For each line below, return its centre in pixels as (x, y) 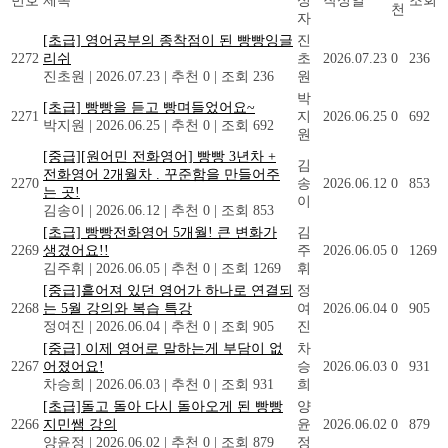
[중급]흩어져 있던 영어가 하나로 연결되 (168, 290)
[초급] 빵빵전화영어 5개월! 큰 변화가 (160, 232)
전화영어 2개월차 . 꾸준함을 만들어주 (161, 174)
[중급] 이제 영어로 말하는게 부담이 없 (163, 348)
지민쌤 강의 (80, 424)
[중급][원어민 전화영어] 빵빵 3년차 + (159, 156)
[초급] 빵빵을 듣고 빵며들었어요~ (149, 107)
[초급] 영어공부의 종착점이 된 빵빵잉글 (168, 40)
